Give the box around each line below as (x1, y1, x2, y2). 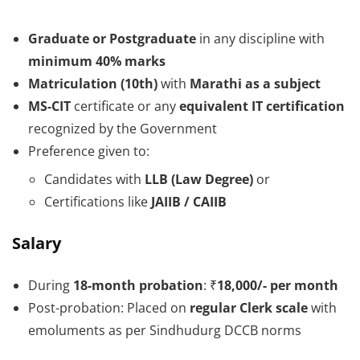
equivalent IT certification (179, 97, 345, 115)
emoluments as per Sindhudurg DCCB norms (28, 321, 301, 339)
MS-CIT (28, 97, 71, 115)
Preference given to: (28, 142, 149, 160)
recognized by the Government (28, 120, 217, 137)
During (28, 276, 73, 294)
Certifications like (44, 193, 151, 211)
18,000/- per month (217, 276, 338, 294)
